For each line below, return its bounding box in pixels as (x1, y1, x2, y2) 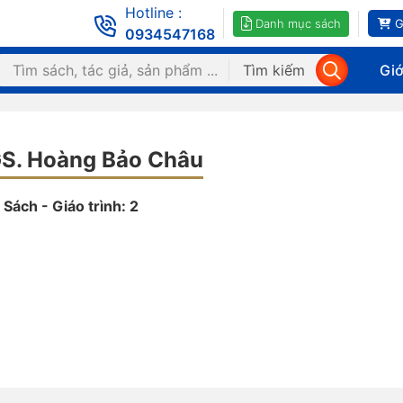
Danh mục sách (255, 15, 341, 31)
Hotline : (125, 4, 182, 22)
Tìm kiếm (243, 61, 305, 79)
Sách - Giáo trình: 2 (4, 197, 139, 215)
